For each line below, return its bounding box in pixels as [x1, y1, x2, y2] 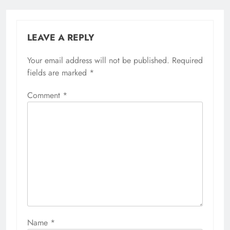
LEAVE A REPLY [27, 30, 94, 44]
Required [172, 54, 203, 66]
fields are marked [27, 66, 89, 79]
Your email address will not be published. [27, 54, 169, 66]
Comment [27, 89, 63, 101]
